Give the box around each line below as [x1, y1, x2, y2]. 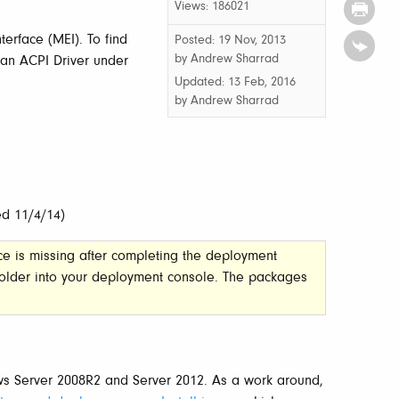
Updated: [175, 76, 228, 89]
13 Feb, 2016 [228, 76, 296, 89]
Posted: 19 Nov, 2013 [175, 34, 286, 47]
